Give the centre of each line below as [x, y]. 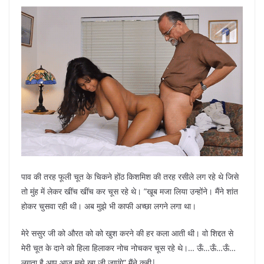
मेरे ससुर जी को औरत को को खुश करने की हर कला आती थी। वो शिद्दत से [127, 233]
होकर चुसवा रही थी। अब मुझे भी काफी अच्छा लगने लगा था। [109, 206]
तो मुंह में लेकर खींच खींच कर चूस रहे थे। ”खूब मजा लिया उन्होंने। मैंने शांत [130, 192]
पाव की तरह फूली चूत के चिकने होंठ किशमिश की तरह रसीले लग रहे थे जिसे [130, 177]
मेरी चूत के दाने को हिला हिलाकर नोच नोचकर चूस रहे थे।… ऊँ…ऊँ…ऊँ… [128, 248]
